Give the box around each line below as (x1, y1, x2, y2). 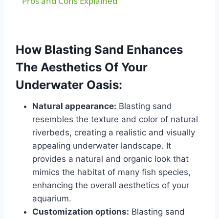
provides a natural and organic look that (32, 154, 189, 164)
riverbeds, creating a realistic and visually (32, 128, 195, 138)
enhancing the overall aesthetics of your (32, 180, 189, 191)
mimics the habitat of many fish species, (32, 167, 191, 177)
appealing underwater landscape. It (32, 141, 171, 151)
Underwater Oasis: (16, 78, 122, 92)
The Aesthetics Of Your (16, 60, 148, 75)
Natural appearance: (32, 101, 116, 111)
